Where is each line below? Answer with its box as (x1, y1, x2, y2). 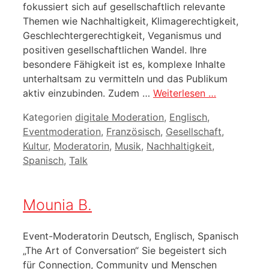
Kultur (23, 139, 48, 152)
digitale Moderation (75, 110, 164, 123)
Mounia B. (23, 196, 92, 214)
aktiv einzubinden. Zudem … (23, 86, 153, 99)
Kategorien (23, 110, 75, 123)
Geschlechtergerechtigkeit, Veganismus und (23, 29, 222, 41)
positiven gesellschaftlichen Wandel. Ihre (23, 43, 207, 56)
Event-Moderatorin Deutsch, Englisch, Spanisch (23, 230, 238, 243)
